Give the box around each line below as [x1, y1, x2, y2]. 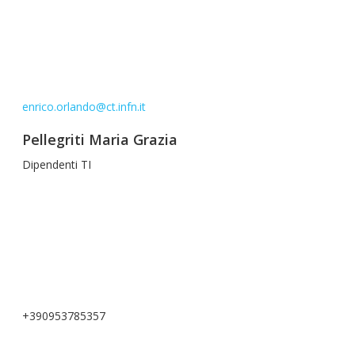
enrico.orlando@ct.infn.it [22, 99, 146, 114]
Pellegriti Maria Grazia [22, 130, 177, 149]
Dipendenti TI [22, 157, 91, 172]
